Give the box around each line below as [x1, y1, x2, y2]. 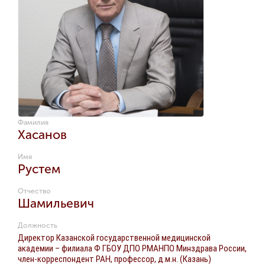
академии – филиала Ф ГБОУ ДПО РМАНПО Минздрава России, [18, 243, 247, 254]
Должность [18, 221, 57, 230]
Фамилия [18, 118, 49, 127]
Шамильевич [18, 196, 94, 211]
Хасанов [18, 127, 67, 142]
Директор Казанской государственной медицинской [18, 232, 211, 243]
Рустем [18, 161, 60, 176]
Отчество [18, 187, 51, 195]
